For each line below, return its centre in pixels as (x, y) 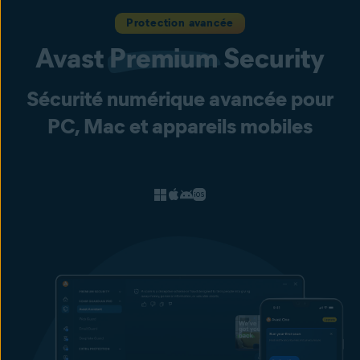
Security (271, 58)
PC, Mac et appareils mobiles (180, 126)
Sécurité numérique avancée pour (180, 99)
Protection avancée (180, 23)
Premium (164, 58)
